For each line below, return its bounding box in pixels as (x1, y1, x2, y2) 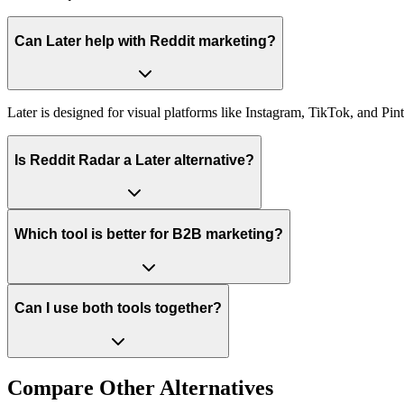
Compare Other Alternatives (7, 375, 273, 399)
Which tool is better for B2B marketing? (14, 225, 283, 242)
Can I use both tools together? (14, 300, 222, 317)
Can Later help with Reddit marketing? (14, 32, 276, 49)
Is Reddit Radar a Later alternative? (14, 151, 254, 168)
